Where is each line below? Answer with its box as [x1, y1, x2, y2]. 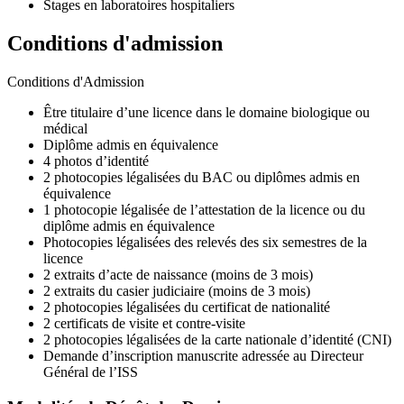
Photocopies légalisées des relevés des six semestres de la [43, 234, 367, 251]
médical [43, 121, 87, 137]
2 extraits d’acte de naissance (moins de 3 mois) [43, 267, 313, 283]
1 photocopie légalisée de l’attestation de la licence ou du [43, 202, 365, 218]
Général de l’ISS [43, 364, 138, 381]
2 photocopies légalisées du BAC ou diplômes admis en [43, 170, 360, 186]
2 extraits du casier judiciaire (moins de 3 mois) [43, 283, 310, 299]
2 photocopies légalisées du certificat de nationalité [43, 299, 330, 316]
